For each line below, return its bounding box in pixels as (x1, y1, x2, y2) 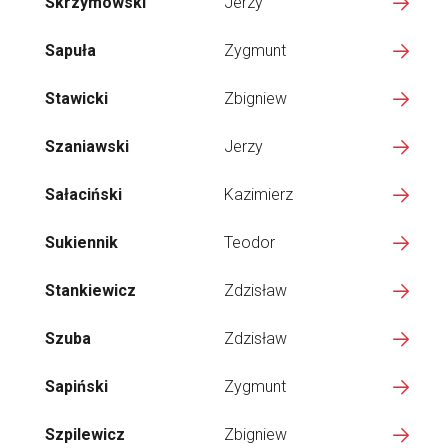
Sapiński (45, 377, 108, 396)
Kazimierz (224, 185, 293, 204)
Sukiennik (45, 233, 118, 252)
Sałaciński (45, 185, 122, 204)
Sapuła (45, 41, 96, 60)
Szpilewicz (45, 425, 125, 444)
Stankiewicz (45, 281, 136, 300)
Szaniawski (45, 137, 129, 156)
